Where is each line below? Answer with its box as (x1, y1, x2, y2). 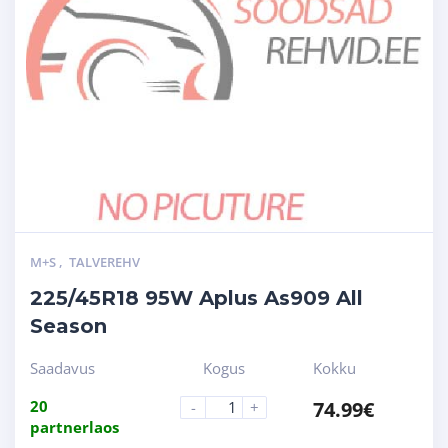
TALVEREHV (69, 252, 140, 271)
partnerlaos (30, 416, 119, 437)
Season (30, 313, 107, 338)
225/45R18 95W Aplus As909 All (30, 285, 363, 310)
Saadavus (30, 357, 95, 378)
